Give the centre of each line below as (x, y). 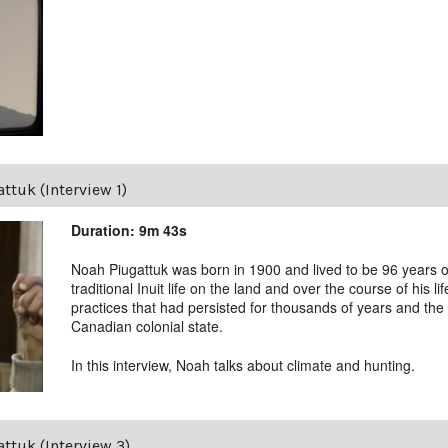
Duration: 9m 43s (129, 230)
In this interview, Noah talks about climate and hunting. (243, 365)
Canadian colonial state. (147, 326)
